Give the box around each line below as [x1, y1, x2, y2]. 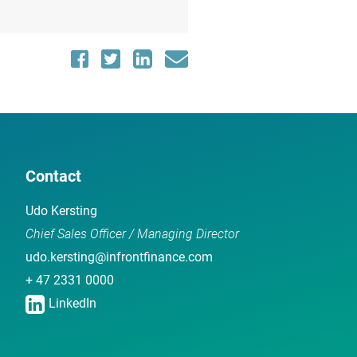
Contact [25, 166, 81, 186]
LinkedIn [49, 295, 96, 311]
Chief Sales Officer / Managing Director [25, 226, 239, 241]
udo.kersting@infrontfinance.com [25, 249, 213, 265]
